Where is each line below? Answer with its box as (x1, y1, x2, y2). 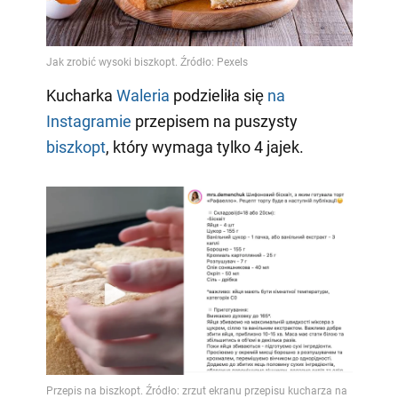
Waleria (115, 85, 170, 105)
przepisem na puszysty (131, 111, 298, 131)
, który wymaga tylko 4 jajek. (105, 137, 304, 156)
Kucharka (45, 85, 116, 105)
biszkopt (45, 137, 106, 156)
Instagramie (45, 111, 131, 131)
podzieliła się (169, 85, 267, 105)
